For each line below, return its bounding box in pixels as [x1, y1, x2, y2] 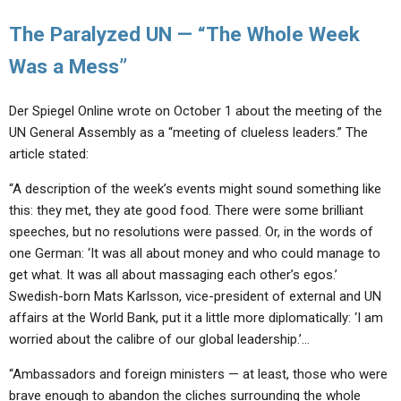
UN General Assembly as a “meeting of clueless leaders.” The [9, 124, 368, 141]
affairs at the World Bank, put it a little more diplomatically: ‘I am [9, 310, 383, 326]
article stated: [9, 146, 89, 162]
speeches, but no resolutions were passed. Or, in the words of [9, 224, 373, 240]
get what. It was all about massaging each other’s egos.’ [9, 267, 337, 283]
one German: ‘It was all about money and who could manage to [9, 245, 380, 261]
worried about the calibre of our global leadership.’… [9, 331, 310, 347]
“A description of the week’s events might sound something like [9, 181, 381, 197]
